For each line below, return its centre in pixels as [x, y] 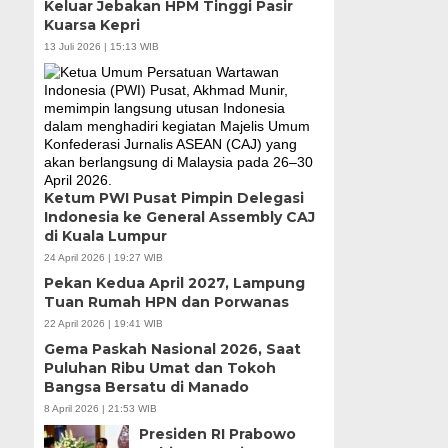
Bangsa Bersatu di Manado [146, 387]
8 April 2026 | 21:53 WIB [100, 409]
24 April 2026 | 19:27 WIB [103, 258]
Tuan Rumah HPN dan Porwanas [166, 302]
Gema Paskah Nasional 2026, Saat [172, 349]
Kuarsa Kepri [91, 25]
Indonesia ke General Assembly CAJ [179, 217]
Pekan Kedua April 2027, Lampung [174, 283]
